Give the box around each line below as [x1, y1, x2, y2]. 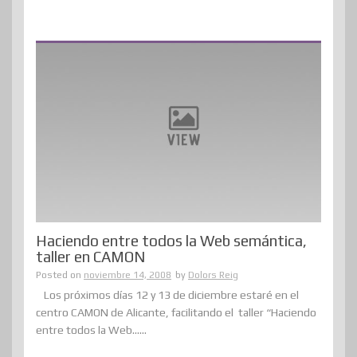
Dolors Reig [188, 269, 238, 281]
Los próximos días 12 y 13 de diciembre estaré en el [44, 288, 299, 302]
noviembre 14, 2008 [84, 269, 171, 281]
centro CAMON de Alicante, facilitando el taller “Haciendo [36, 306, 316, 320]
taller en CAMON [36, 248, 145, 266]
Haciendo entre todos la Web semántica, [36, 232, 307, 250]
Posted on [36, 269, 84, 281]
